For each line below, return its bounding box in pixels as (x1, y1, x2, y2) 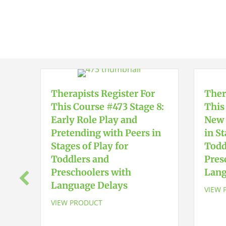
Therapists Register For (51, 88, 155, 99)
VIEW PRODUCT (51, 198, 102, 207)
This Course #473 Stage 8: (51, 101, 164, 112)
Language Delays (51, 180, 128, 191)
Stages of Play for (51, 140, 128, 152)
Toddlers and (51, 153, 109, 165)
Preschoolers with (51, 166, 131, 178)
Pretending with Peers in (51, 127, 161, 139)
